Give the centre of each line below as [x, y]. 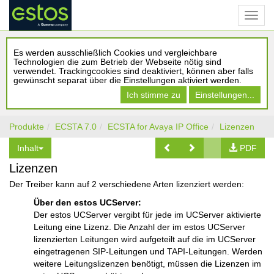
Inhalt [28, 148]
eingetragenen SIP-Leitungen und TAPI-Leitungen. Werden [148, 251]
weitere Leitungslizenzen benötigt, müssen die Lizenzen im [147, 264]
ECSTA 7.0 [76, 127]
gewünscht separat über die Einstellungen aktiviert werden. [128, 80]
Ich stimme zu [154, 95]
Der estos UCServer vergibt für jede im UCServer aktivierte [147, 215]
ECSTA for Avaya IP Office [158, 127]
